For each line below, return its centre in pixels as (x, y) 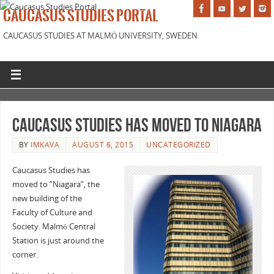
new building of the (47, 198)
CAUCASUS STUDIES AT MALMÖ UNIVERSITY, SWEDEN (100, 36)
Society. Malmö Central (54, 226)
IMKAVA (45, 144)
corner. (25, 254)
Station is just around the (58, 240)
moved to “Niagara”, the (56, 184)
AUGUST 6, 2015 (103, 144)
